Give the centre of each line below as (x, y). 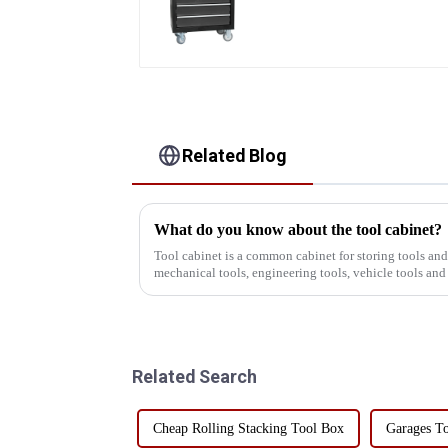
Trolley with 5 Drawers (351, 23)
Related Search (194, 376)
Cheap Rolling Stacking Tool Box (248, 428)
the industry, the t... (205, 289)
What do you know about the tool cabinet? (298, 229)
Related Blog (235, 155)
